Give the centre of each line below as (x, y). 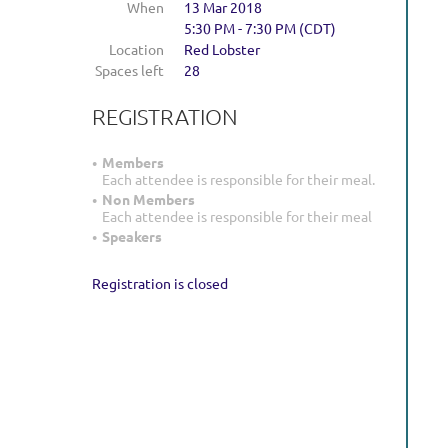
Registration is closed (160, 283)
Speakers (132, 236)
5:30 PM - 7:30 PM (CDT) (260, 28)
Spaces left (129, 70)
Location (136, 49)
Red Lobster (222, 49)
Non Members (148, 199)
